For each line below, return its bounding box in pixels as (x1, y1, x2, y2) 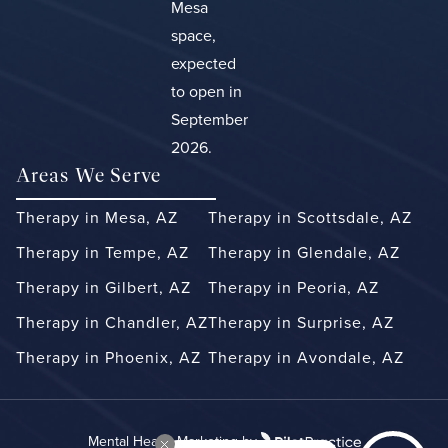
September (171, 107, 249, 130)
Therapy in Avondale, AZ (208, 345, 404, 368)
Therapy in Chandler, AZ (16, 310, 208, 333)
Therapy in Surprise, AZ (208, 310, 394, 333)
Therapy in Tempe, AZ (16, 240, 189, 263)
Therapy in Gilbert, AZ (16, 275, 191, 298)
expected (171, 51, 237, 74)
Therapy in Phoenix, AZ (16, 345, 201, 368)
